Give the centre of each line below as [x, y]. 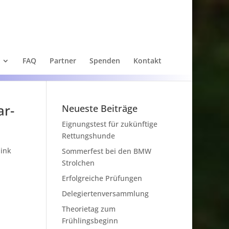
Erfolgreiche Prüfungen [102, 178]
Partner [63, 61]
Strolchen [78, 163]
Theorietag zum [88, 209]
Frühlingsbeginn [90, 221]
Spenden [105, 61]
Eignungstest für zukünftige [109, 124]
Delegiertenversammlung [105, 193]
